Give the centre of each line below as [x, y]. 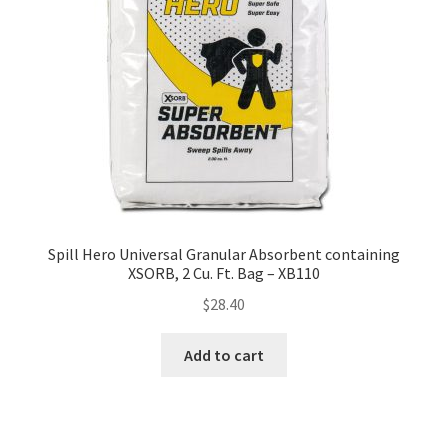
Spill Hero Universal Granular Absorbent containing [224, 254]
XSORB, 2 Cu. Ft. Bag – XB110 [224, 273]
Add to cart [224, 354]
